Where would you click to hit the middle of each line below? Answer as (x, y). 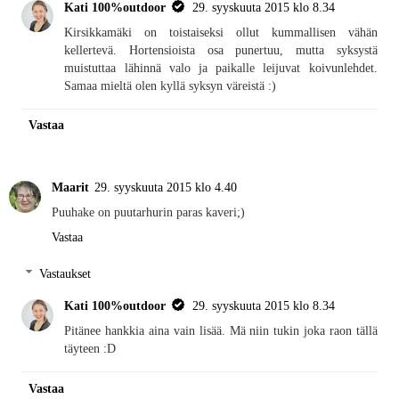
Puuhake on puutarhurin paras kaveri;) (148, 212)
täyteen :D (90, 349)
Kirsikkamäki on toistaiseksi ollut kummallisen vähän (221, 32)
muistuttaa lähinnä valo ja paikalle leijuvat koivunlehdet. (221, 67)
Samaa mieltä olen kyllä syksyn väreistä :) (171, 85)
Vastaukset (65, 274)
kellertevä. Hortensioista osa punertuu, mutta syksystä (221, 49)
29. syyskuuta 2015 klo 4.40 (166, 187)
